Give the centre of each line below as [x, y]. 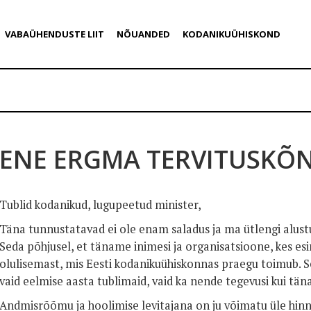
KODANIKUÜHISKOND [231, 34]
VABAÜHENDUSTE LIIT [54, 34]
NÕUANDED [143, 34]
